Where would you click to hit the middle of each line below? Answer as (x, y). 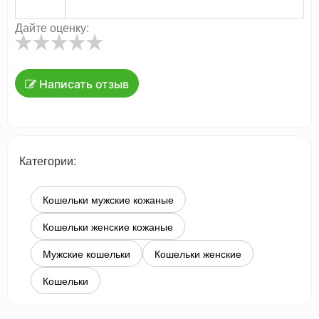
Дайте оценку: (53, 28)
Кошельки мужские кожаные (108, 200)
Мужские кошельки (87, 254)
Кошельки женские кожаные (108, 227)
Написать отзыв (83, 84)
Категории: (48, 161)
